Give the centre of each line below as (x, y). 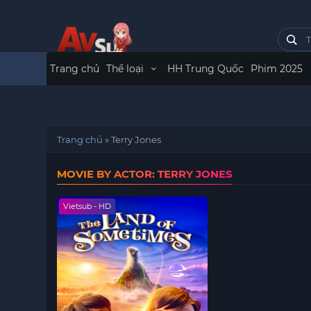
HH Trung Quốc (205, 69)
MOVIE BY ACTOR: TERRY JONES (145, 174)
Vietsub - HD (87, 206)
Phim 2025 (276, 69)
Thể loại (127, 69)
